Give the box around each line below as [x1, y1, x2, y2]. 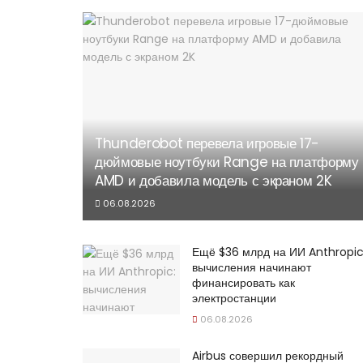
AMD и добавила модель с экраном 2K [95, 171, 332, 191]
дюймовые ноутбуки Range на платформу [95, 152, 359, 173]
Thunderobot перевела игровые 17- [95, 134, 320, 154]
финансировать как [192, 275, 295, 292]
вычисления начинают [192, 259, 311, 276]
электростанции [192, 290, 276, 307]
